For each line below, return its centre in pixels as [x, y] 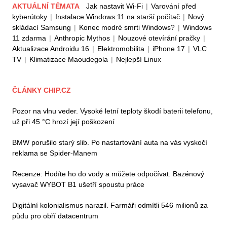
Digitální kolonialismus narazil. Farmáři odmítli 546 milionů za [110, 205]
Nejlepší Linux [139, 60]
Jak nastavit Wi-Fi [115, 6]
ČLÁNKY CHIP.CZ [42, 90]
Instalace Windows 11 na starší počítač [118, 17]
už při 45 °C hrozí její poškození [63, 122]
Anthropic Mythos [82, 38]
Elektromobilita [121, 49]
